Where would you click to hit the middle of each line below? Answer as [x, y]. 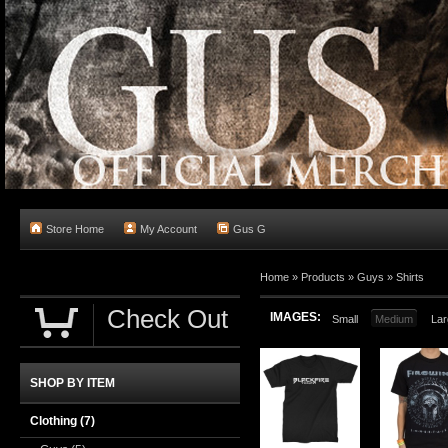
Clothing [55, 421]
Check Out [167, 319]
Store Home [75, 229]
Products [323, 277]
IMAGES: [295, 317]
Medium [394, 319]
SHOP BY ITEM [72, 383]
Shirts [410, 277]
